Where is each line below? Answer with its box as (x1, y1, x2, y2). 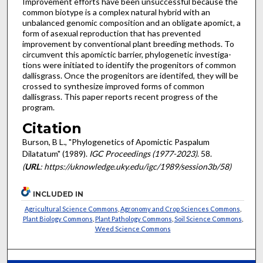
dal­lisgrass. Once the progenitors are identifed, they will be (22, 70, 238, 80)
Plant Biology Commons (22, 214, 93, 222)
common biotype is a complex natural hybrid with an (22, 6, 210, 17)
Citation (22, 120, 82, 137)
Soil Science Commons (174, 214, 242, 222)
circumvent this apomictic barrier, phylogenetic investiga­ (22, 49, 231, 59)
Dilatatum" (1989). (22, 149, 89, 159)
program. (22, 102, 55, 112)
